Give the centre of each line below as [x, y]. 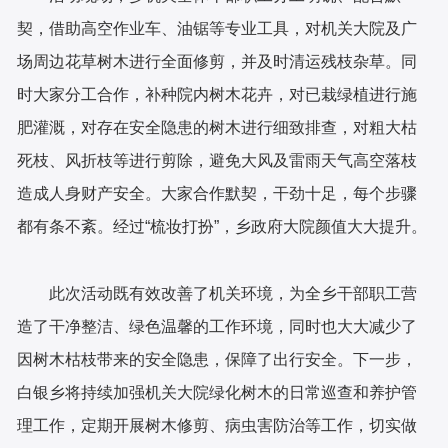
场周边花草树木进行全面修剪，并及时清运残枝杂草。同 [217, 61]
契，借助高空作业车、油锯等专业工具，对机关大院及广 [217, 28]
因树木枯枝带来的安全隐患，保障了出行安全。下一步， [217, 359]
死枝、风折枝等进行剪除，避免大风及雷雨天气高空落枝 [217, 160]
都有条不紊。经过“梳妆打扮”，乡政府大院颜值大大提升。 [222, 226]
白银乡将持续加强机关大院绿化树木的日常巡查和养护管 [217, 392]
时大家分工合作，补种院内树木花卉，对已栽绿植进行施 [217, 94]
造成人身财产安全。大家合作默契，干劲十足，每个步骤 [217, 193]
